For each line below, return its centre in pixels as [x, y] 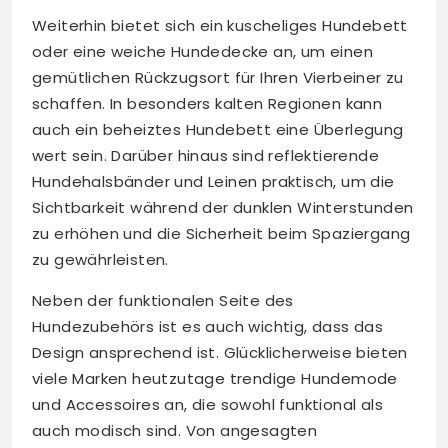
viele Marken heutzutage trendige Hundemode [215, 379]
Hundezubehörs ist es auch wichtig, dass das [208, 327]
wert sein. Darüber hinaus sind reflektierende [205, 156]
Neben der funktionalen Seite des [163, 301]
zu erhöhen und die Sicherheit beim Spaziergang [221, 234]
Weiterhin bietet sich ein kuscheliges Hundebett [220, 26]
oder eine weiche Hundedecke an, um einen [202, 52]
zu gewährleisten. [100, 260]
